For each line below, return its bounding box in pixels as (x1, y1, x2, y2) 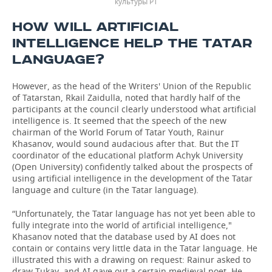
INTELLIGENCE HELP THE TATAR (12, 35, 252, 52)
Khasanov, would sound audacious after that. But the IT (12, 138, 239, 149)
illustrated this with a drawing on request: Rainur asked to (12, 254, 251, 265)
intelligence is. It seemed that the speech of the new (12, 115, 226, 126)
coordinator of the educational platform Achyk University (12, 149, 243, 161)
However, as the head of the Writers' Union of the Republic (12, 80, 251, 92)
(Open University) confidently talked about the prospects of (12, 161, 253, 172)
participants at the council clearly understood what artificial (12, 103, 256, 115)
